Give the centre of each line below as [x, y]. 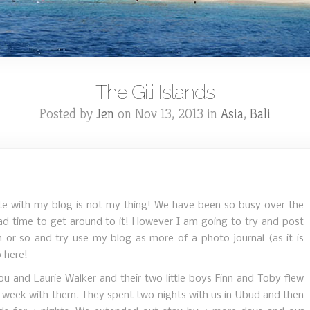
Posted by [68, 114]
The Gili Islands [155, 92]
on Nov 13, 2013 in [167, 114]
